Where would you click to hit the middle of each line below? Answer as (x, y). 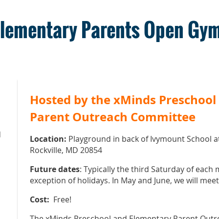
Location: (48, 139)
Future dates (55, 169)
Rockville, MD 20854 (66, 150)
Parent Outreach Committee (114, 117)
